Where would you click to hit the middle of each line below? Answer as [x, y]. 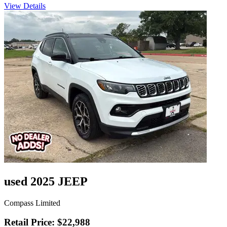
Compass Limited [32, 203]
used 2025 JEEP [46, 181]
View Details [25, 6]
